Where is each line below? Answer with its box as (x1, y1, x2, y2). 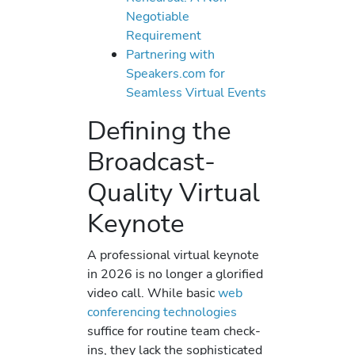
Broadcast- (87, 143, 216, 180)
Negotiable (126, 7, 190, 26)
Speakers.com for (126, 64, 226, 83)
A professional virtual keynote (87, 246, 259, 265)
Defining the (87, 113, 231, 149)
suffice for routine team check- (87, 322, 261, 341)
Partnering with (126, 45, 216, 64)
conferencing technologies (87, 303, 237, 322)
